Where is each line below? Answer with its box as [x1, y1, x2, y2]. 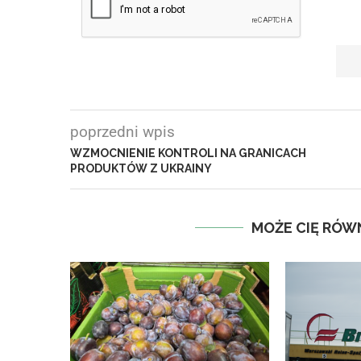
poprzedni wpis [70, 122, 175, 141]
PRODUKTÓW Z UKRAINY [70, 161, 212, 175]
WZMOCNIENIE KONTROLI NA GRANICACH [70, 146, 306, 160]
